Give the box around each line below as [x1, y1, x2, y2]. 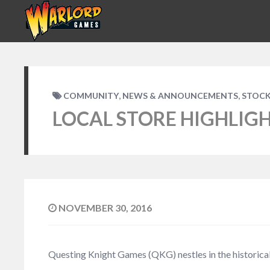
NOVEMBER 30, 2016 [57, 202, 152, 213]
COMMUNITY [63, 90, 119, 101]
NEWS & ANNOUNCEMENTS [122, 90, 238, 101]
